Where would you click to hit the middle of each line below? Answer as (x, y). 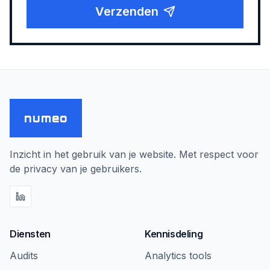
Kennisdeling (174, 234)
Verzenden (127, 11)
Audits (24, 256)
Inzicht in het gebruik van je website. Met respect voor (134, 154)
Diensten (30, 234)
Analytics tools (178, 256)
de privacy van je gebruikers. (76, 169)
